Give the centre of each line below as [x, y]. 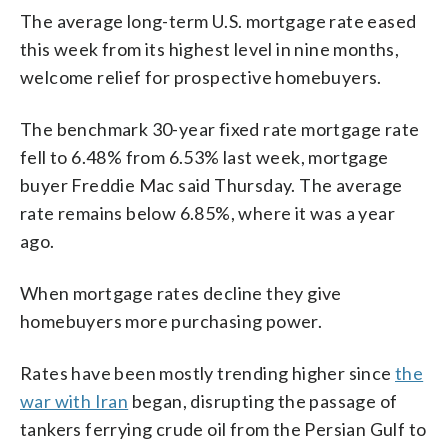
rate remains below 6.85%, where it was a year [207, 212]
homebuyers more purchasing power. [171, 320]
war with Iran [74, 400]
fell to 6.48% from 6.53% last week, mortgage [204, 156]
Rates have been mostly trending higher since [207, 372]
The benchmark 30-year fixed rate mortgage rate [220, 128]
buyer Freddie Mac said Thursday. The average [211, 184]
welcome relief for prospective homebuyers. [201, 76]
